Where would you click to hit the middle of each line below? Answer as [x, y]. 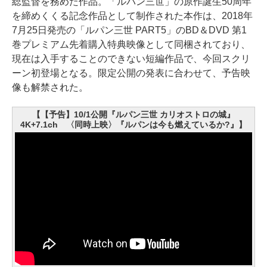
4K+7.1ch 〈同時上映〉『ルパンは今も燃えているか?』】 [133, 124]
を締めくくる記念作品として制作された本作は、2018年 [132, 15]
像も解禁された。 [50, 87]
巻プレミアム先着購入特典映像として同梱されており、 [131, 44]
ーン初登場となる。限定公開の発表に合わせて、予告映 [131, 73]
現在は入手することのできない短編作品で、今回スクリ [131, 58]
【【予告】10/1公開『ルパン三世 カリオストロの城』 [133, 114]
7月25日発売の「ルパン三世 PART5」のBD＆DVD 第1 [129, 30]
